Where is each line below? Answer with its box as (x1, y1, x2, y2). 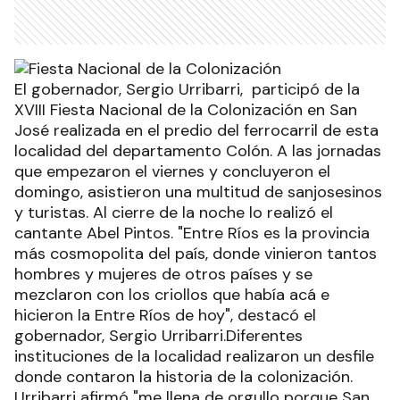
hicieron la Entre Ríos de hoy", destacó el (14, 304, 316, 326)
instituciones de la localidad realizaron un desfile (14, 345, 374, 367)
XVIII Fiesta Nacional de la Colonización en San (14, 98, 357, 121)
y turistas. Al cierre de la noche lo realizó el (14, 201, 333, 223)
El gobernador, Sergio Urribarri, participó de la (14, 78, 360, 100)
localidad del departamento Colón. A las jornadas (14, 139, 381, 162)
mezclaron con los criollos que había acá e (14, 283, 329, 305)
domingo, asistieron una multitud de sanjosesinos (14, 180, 382, 203)
